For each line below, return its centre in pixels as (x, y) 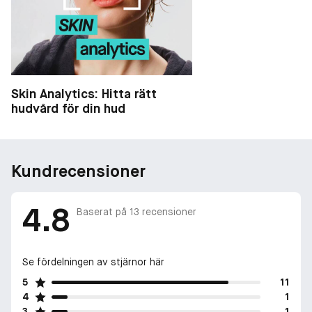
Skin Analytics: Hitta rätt (84, 93)
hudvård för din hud (68, 108)
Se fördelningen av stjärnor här (93, 262)
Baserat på (103, 212)
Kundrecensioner (78, 171)
